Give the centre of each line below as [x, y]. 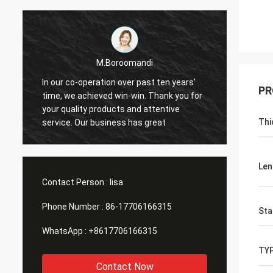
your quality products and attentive [111, 109]
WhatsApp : [64, 231]
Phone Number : [73, 207]
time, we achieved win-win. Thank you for [122, 95]
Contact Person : [75, 182]
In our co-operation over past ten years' [119, 82]
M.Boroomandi [125, 62]
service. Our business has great [104, 122]
